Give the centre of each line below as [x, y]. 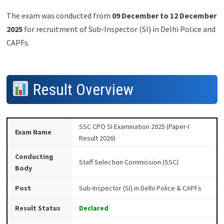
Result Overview [82, 90]
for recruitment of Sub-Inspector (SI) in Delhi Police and [119, 29]
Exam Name [33, 132]
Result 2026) [97, 138]
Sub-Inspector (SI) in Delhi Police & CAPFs [140, 188]
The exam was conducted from [59, 15]
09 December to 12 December [164, 15]
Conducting [34, 156]
